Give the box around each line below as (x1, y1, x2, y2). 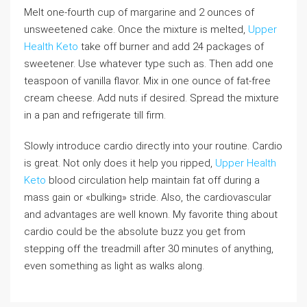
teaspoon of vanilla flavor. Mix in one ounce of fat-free (24, 75, 271, 87)
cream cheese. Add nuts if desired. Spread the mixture (24, 92, 279, 104)
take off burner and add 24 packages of (78, 40, 264, 53)
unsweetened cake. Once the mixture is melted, (24, 23, 248, 36)
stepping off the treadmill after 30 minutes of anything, (24, 243, 273, 255)
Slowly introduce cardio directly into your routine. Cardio (24, 140, 282, 152)
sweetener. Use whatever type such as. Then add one (24, 58, 273, 70)
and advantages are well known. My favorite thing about (24, 208, 278, 221)
